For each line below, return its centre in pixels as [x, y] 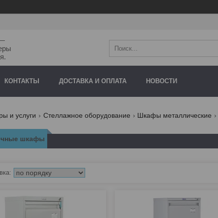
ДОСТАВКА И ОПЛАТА [93, 81]
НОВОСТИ [162, 81]
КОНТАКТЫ [22, 81]
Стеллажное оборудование [87, 116]
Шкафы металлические [175, 116]
